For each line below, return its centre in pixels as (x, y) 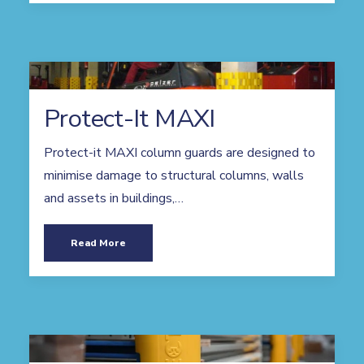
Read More (98, 243)
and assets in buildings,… (114, 198)
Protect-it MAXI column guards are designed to (180, 153)
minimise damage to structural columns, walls (174, 175)
